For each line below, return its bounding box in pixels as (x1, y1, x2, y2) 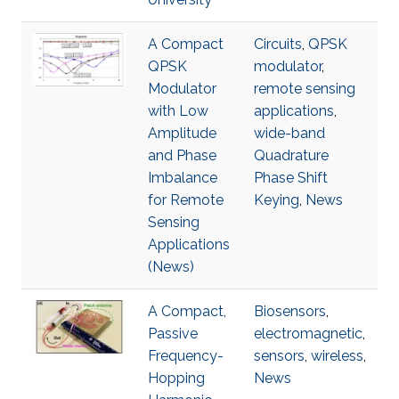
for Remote (148, 191, 224, 208)
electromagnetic (254, 325, 362, 342)
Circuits (254, 36, 302, 53)
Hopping (148, 370, 205, 387)
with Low (148, 102, 208, 119)
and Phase (148, 147, 216, 164)
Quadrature (254, 147, 329, 164)
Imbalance (148, 169, 217, 186)
